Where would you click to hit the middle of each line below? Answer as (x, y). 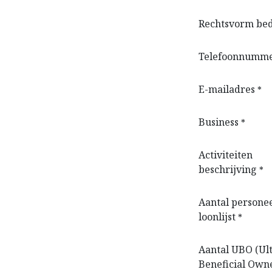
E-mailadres (227, 89)
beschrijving (228, 169)
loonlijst (217, 216)
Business (219, 122)
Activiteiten (226, 155)
